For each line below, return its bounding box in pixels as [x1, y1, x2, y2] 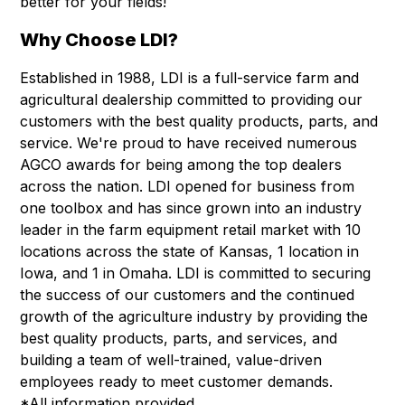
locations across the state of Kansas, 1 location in [20, 241, 360, 260]
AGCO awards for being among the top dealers [20, 155, 343, 174]
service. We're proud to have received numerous [20, 133, 358, 152]
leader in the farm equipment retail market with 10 [20, 220, 362, 239]
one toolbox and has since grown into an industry [20, 198, 363, 217]
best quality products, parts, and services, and [20, 328, 338, 347]
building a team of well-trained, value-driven [20, 350, 323, 369]
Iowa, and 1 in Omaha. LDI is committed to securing [20, 263, 372, 282]
